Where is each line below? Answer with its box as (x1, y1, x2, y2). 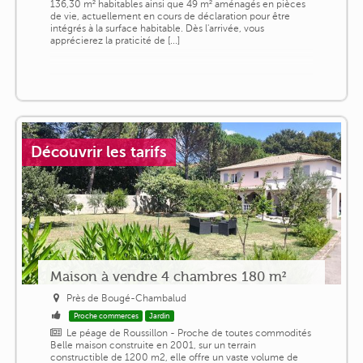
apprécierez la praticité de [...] (49, 34, 180, 46)
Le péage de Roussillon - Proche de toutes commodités (66, 327, 312, 339)
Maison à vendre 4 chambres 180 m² (49, 267, 286, 284)
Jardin (149, 311, 170, 320)
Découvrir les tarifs (31, 143, 167, 160)
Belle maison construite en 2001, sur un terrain (49, 339, 256, 351)
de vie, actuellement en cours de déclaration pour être (49, 10, 290, 22)
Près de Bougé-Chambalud (66, 292, 187, 304)
